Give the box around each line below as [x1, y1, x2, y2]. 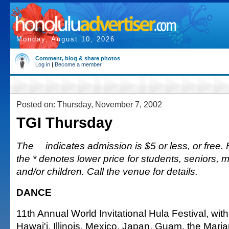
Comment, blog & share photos [35, 55, 120, 61]
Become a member [55, 61, 102, 67]
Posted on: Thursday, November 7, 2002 [16, 100, 162, 109]
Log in [35, 61, 50, 67]
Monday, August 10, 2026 [16, 35, 115, 43]
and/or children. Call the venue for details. [16, 166, 198, 177]
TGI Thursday [16, 114, 112, 131]
